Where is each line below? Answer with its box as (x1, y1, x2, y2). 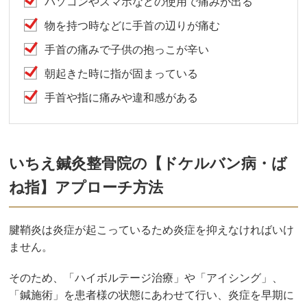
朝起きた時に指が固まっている (45, 67, 199, 79)
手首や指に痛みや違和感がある (45, 91, 199, 103)
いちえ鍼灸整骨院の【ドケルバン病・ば (9, 154, 288, 172)
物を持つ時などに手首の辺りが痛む (45, 19, 221, 32)
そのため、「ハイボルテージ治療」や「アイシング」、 (9, 271, 284, 284)
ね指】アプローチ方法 (9, 178, 164, 196)
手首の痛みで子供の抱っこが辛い (45, 43, 210, 56)
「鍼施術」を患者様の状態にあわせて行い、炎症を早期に (9, 288, 295, 301)
